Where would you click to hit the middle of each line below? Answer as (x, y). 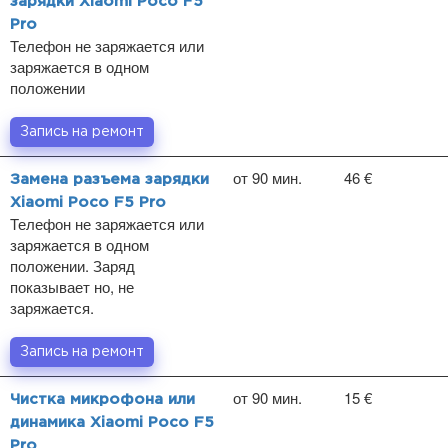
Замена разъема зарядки (109, 179)
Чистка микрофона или (102, 399)
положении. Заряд (72, 265)
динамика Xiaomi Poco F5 (112, 422)
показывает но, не (72, 286)
